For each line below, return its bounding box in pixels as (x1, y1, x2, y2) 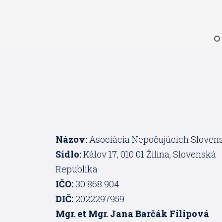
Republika (55, 163, 98, 175)
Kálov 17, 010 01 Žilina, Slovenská (81, 148, 216, 161)
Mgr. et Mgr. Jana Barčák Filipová (55, 208, 209, 220)
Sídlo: (55, 148, 81, 161)
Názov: (55, 133, 87, 146)
